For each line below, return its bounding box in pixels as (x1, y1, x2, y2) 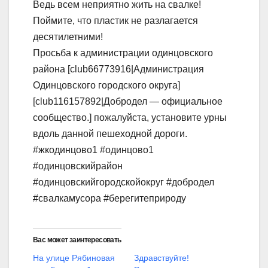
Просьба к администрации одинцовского (33, 48, 213, 59)
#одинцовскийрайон (33, 161, 123, 172)
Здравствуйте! (134, 253, 189, 263)
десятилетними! (33, 32, 103, 42)
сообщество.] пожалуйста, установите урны (33, 112, 227, 123)
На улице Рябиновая (33, 253, 115, 263)
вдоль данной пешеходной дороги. (33, 129, 187, 139)
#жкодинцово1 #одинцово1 (33, 145, 154, 156)
